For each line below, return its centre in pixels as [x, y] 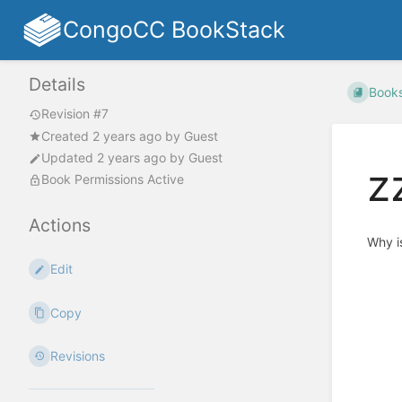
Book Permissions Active [113, 179]
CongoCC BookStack [174, 30]
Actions [60, 226]
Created [67, 135]
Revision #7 [75, 114]
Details [57, 85]
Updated [69, 158]
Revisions [78, 355]
